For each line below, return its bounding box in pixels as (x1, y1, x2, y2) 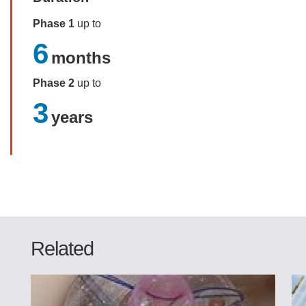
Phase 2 (33, 76, 74, 89)
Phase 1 (33, 17, 74, 29)
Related (31, 237, 94, 260)
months (51, 48, 111, 67)
